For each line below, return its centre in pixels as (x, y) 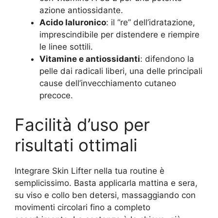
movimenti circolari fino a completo (82, 207)
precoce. (56, 95)
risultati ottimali (76, 145)
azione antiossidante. (81, 10)
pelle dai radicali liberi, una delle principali (121, 71)
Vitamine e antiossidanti (90, 59)
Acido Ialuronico (73, 22)
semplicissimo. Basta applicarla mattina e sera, (106, 183)
